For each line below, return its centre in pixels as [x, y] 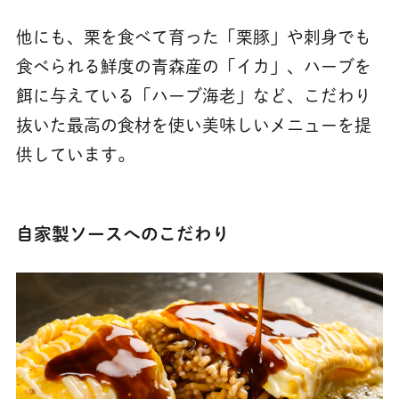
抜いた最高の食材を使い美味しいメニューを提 [193, 126]
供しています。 [75, 155]
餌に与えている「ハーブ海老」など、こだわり [193, 96]
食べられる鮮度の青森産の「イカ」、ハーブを [193, 67]
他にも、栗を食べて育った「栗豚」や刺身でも [193, 37]
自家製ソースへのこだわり [122, 234]
